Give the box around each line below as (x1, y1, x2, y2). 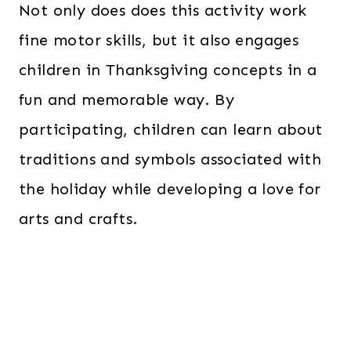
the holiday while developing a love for (19, 179, 321, 198)
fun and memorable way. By (19, 90, 234, 109)
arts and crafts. (19, 209, 138, 228)
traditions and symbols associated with (19, 150, 322, 168)
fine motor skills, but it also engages (19, 31, 299, 49)
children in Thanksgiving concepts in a (19, 60, 317, 79)
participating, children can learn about (19, 120, 323, 139)
